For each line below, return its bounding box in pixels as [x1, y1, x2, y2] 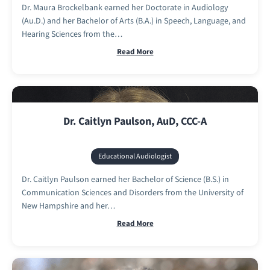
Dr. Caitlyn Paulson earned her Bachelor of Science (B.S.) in [22, 173, 229, 186]
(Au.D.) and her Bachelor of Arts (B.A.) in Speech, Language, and [22, 14, 246, 27]
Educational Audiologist [98, 151, 172, 162]
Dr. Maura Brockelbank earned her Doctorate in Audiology [22, 1, 228, 14]
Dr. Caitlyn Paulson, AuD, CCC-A [63, 113, 207, 129]
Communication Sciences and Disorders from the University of [22, 186, 243, 199]
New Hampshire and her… [22, 199, 115, 212]
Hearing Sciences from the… [22, 28, 122, 40]
